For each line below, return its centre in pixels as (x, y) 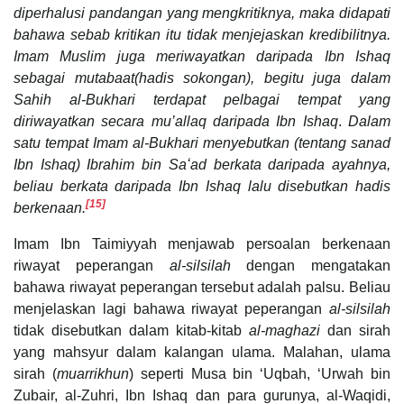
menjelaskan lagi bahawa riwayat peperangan (171, 308)
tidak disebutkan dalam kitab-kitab (131, 330)
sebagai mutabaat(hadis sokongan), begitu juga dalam (202, 78)
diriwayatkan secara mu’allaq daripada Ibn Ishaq (176, 121)
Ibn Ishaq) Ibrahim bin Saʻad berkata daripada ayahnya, (202, 164)
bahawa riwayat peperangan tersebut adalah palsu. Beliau (202, 287)
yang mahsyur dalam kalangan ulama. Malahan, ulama (202, 352)
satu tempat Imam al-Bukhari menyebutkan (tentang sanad (202, 142)
